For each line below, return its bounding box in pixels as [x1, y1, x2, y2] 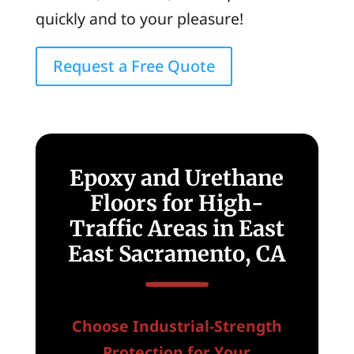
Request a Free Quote [52, 55, 215, 77]
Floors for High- [89, 190, 264, 217]
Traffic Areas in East [69, 215, 284, 243]
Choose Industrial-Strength [71, 314, 282, 337]
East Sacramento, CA [68, 240, 286, 268]
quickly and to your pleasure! [35, 7, 243, 29]
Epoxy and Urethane [70, 164, 284, 192]
